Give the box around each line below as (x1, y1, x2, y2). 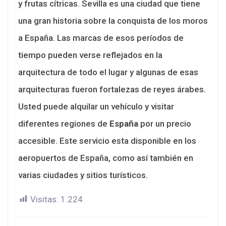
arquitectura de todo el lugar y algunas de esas (18, 67, 198, 77)
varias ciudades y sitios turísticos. (18, 169, 148, 180)
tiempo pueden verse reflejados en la (18, 49, 162, 60)
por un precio (138, 118, 191, 129)
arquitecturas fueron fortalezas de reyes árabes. (18, 84, 206, 94)
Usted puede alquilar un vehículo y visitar (18, 101, 174, 111)
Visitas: (30, 194, 59, 204)
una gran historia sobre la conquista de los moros (18, 15, 208, 26)
